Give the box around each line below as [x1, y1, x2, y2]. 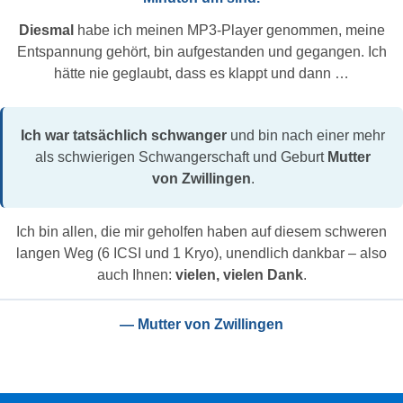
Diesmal [18, 22, 74, 39]
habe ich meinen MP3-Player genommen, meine [73, 22, 385, 39]
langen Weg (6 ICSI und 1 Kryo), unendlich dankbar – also [16, 245, 387, 261]
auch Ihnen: [96, 266, 175, 282]
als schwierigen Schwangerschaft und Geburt [35, 149, 327, 166]
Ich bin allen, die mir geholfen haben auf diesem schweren [16, 223, 387, 239]
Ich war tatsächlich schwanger [21, 128, 227, 144]
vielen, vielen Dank [175, 266, 303, 282]
